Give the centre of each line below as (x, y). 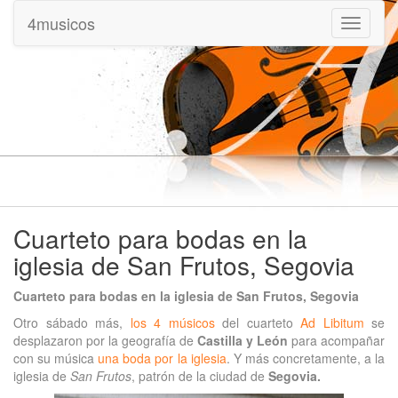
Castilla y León (243, 340)
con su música (56, 358)
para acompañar (336, 340)
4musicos (61, 23)
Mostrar (372, 25)
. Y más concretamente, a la (306, 358)
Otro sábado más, (72, 322)
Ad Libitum (332, 322)
